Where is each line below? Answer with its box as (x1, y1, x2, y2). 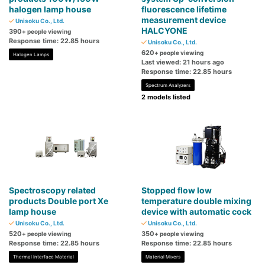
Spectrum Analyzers (146, 82, 190, 89)
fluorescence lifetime (141, 4, 227, 15)
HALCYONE (141, 25, 188, 36)
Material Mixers (146, 254, 180, 260)
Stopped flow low (141, 185, 212, 196)
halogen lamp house (9, 4, 91, 15)
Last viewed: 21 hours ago (141, 58, 224, 67)
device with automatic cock (141, 206, 251, 217)
